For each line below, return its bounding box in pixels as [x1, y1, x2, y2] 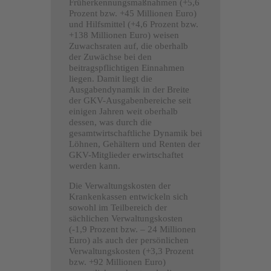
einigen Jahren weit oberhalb [69, 106, 178, 116]
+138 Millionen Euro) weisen [69, 30, 179, 40]
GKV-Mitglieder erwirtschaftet [69, 149, 183, 160]
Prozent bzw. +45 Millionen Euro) [69, 8, 197, 18]
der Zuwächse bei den [69, 51, 152, 62]
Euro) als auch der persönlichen [69, 235, 189, 245]
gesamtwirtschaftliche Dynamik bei [69, 128, 202, 138]
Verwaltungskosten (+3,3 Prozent [69, 246, 194, 256]
